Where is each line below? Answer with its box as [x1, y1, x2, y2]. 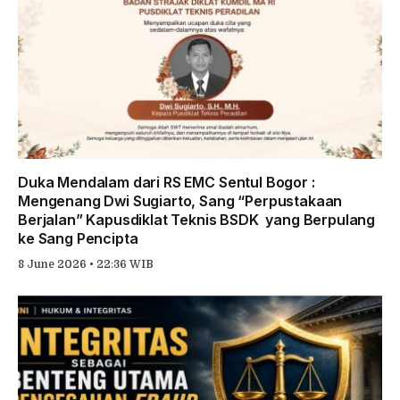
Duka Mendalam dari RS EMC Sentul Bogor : [18, 172, 315, 191]
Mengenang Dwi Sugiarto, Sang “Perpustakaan [18, 191, 343, 210]
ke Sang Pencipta [18, 229, 138, 247]
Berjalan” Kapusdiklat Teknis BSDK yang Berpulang [18, 210, 376, 229]
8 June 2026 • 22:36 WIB [18, 257, 154, 271]
